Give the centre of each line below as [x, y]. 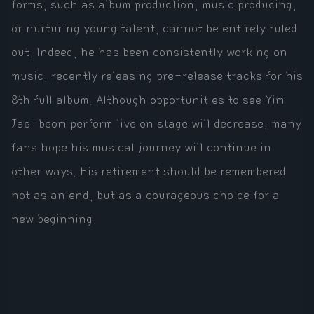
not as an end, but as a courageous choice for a [145, 196]
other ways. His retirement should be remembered [149, 172]
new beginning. [54, 220]
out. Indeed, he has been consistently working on [149, 53]
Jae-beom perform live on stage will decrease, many [156, 124]
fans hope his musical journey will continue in [141, 148]
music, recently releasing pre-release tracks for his [157, 77]
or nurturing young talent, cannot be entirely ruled [154, 29]
